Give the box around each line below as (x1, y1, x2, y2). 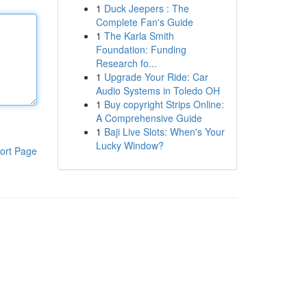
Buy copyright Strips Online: (103, 97, 224, 111)
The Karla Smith (103, 29, 174, 42)
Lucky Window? (95, 138, 164, 152)
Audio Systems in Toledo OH (95, 84, 220, 97)
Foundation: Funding (95, 42, 186, 56)
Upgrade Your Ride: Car (103, 70, 208, 84)
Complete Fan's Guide (95, 15, 193, 29)
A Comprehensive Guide (95, 111, 202, 125)
